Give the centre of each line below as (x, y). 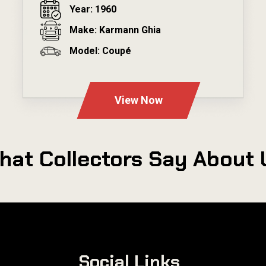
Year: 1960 (93, 9)
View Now (139, 100)
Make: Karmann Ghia (115, 30)
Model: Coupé (101, 51)
